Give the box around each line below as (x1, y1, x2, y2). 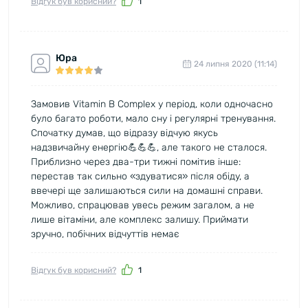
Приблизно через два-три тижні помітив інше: (31, 155, 241, 168)
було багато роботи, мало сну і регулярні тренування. (31, 112, 276, 124)
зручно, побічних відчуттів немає (31, 228, 179, 240)
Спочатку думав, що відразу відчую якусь (31, 126, 218, 139)
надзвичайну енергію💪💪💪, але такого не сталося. (31, 141, 267, 153)
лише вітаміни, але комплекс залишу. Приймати (31, 213, 248, 225)
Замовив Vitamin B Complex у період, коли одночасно (31, 98, 273, 110)
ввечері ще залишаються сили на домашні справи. (31, 184, 263, 197)
